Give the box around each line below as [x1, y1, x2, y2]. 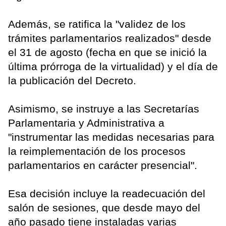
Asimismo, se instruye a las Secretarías [8, 102, 199, 115]
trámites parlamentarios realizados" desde [8, 32, 211, 44]
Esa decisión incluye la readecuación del [8, 187, 205, 199]
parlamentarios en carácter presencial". [8, 159, 197, 171]
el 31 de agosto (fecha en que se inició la [8, 46, 207, 58]
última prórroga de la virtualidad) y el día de [8, 60, 218, 72]
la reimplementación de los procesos [8, 145, 186, 157]
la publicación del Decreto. [8, 74, 136, 86]
